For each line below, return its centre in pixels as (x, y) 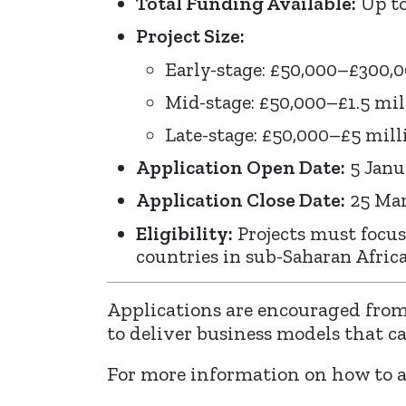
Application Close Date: (241, 200)
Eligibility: (184, 233)
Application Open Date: (241, 168)
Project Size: (190, 36)
